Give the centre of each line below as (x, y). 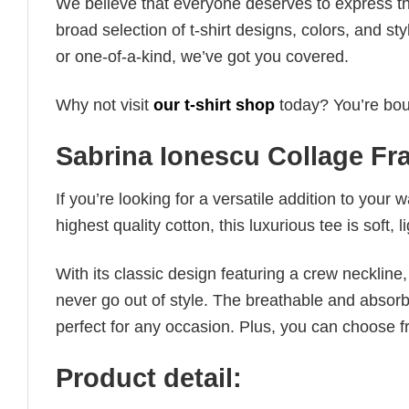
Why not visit (105, 105)
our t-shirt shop (214, 105)
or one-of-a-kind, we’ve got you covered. (202, 57)
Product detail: (149, 378)
